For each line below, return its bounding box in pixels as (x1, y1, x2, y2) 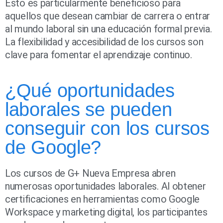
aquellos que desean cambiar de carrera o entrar (5, 10, 210, 22)
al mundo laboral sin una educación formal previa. (5, 23, 212, 35)
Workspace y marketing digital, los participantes (5, 206, 208, 219)
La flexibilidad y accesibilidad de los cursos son (5, 36, 204, 48)
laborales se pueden (5, 99, 172, 120)
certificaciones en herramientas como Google (5, 193, 200, 206)
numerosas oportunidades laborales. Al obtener (5, 180, 206, 193)
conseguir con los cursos (5, 118, 210, 139)
